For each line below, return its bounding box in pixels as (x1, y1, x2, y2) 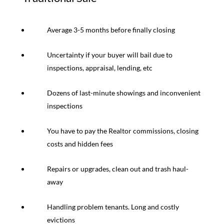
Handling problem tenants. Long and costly (46, 202, 179, 211)
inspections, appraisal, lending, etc (46, 63, 152, 72)
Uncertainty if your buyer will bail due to (46, 50, 172, 59)
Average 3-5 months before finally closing (46, 25, 175, 34)
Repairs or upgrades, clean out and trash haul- (46, 164, 188, 173)
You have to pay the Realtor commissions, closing (46, 126, 198, 135)
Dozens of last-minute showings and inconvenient (46, 88, 200, 97)
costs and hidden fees (46, 139, 113, 148)
